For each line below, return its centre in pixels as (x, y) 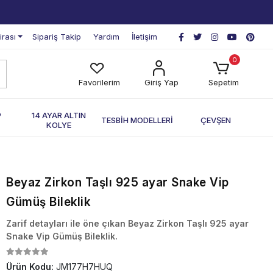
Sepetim (223, 82)
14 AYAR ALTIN (59, 115)
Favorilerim (99, 82)
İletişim (144, 37)
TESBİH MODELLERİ (137, 120)
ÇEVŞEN (215, 120)
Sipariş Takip (56, 37)
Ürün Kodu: (31, 267)
